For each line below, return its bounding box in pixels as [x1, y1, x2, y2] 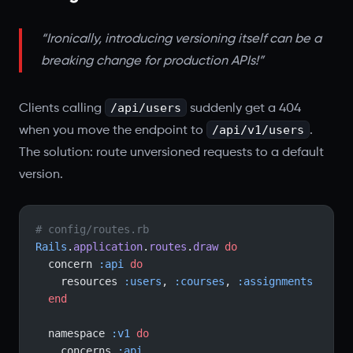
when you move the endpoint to [19, 124, 206, 137]
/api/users [110, 101, 181, 114]
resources [61, 275, 124, 288]
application [73, 240, 143, 253]
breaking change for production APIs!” [41, 54, 264, 68]
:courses [174, 275, 225, 288]
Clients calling [19, 102, 105, 115]
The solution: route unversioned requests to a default [19, 146, 324, 159]
